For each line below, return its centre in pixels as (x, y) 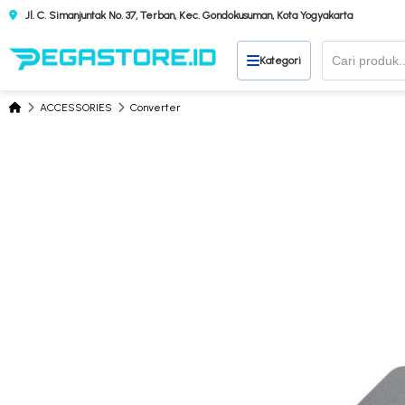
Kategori (281, 60)
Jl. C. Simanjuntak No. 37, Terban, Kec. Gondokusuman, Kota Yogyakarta (188, 15)
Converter (155, 108)
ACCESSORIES (76, 108)
